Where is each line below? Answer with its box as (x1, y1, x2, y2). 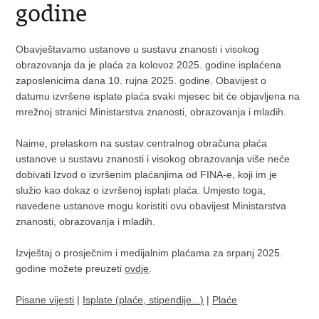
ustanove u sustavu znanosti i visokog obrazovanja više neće (16, 153, 291, 164)
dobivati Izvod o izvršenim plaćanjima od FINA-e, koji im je (16, 169, 278, 180)
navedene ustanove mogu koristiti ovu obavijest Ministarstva (16, 200, 287, 211)
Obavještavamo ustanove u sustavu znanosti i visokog (16, 43, 260, 55)
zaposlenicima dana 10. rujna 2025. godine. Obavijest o (16, 75, 267, 86)
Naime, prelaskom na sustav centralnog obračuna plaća (16, 137, 268, 149)
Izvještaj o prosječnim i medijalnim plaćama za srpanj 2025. (16, 247, 283, 258)
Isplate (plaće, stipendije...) (83, 294, 204, 305)
